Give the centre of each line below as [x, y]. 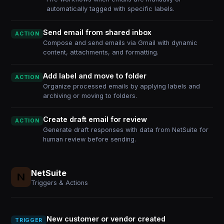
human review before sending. [90, 139]
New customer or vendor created [106, 219]
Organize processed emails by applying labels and [122, 86]
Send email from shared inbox [97, 32]
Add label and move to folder [95, 76]
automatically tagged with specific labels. [110, 9]
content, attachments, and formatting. [101, 52]
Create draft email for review [95, 119]
